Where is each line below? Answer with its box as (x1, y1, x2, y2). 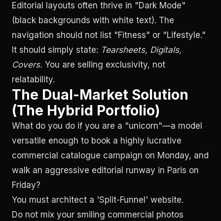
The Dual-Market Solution (12, 86, 188, 103)
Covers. (12, 60, 42, 70)
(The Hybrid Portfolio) (12, 102, 160, 119)
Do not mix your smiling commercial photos (12, 210, 184, 220)
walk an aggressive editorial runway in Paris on (12, 165, 199, 175)
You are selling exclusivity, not (42, 60, 165, 70)
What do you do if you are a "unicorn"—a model (12, 121, 202, 131)
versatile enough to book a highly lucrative (12, 136, 182, 146)
